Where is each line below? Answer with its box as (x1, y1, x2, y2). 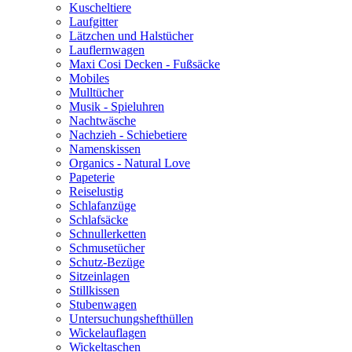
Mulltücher (69, 86, 123, 99)
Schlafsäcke (69, 213, 128, 226)
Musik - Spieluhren (69, 100, 164, 113)
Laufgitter (69, 15, 118, 28)
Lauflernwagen (69, 43, 145, 57)
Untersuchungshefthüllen (69, 312, 193, 325)
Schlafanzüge (69, 199, 136, 212)
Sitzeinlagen (69, 269, 130, 283)
